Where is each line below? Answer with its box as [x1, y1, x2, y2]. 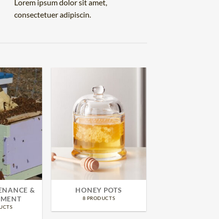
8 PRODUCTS [82, 195, 115, 201]
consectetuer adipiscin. [14, 10, 91, 19]
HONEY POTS [75, 185, 122, 194]
